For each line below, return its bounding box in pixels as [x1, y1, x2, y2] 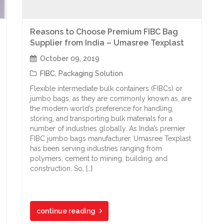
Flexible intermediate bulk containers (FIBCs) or [30, 84, 182, 92]
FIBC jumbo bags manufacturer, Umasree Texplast [30, 134, 191, 142]
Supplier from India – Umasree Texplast [30, 38, 184, 47]
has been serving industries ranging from [30, 144, 162, 152]
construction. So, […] [30, 164, 92, 172]
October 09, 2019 [40, 54, 99, 62]
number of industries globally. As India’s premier [30, 124, 185, 132]
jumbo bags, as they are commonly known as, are [30, 94, 191, 102]
